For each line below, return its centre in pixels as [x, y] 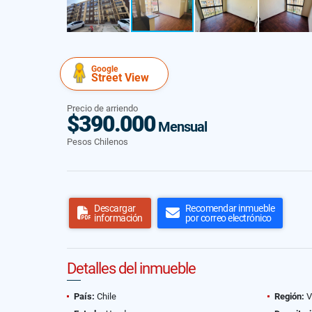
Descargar [115, 208]
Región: [289, 296]
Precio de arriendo [102, 108]
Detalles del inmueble [131, 268]
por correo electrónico [228, 218]
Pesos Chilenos [97, 142]
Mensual [181, 127]
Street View [120, 78]
